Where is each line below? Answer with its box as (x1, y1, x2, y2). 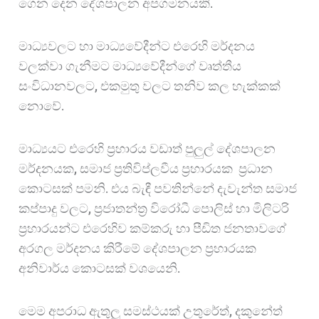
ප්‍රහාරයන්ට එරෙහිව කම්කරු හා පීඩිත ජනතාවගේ (19, 221, 287, 236)
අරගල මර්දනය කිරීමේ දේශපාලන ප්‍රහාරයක (19, 241, 257, 256)
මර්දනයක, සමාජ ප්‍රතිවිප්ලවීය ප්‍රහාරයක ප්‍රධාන (19, 161, 273, 177)
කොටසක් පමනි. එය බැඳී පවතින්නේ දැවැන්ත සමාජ (19, 181, 298, 197)
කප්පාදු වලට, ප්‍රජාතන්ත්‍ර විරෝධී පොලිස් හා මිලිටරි (19, 201, 290, 216)
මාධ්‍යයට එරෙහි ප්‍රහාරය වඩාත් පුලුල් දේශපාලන (19, 141, 276, 157)
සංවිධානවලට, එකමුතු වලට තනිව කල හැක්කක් (19, 78, 281, 94)
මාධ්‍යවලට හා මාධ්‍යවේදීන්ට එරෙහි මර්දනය (19, 38, 256, 54)
